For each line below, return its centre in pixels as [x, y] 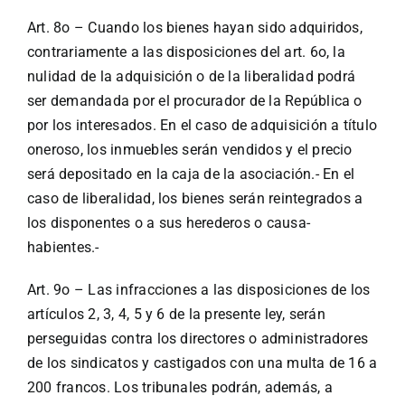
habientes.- [63, 248]
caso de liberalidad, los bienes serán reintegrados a [195, 199]
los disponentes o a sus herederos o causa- [169, 223]
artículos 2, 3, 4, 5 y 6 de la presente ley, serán [176, 315]
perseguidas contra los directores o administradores [198, 339]
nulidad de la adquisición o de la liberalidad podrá [191, 77]
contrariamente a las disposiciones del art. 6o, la [186, 52]
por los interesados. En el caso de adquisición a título [202, 126]
